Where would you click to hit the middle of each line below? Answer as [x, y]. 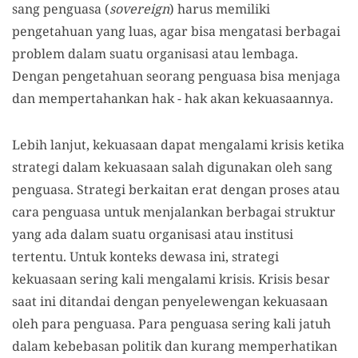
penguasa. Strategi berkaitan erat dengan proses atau [176, 189]
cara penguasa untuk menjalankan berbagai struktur [174, 211]
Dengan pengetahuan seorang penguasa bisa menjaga [176, 76]
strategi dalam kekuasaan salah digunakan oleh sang [172, 167]
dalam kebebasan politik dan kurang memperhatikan [175, 346]
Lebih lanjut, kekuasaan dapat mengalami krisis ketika [178, 144]
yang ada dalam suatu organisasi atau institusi [153, 234]
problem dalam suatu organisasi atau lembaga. [155, 53]
